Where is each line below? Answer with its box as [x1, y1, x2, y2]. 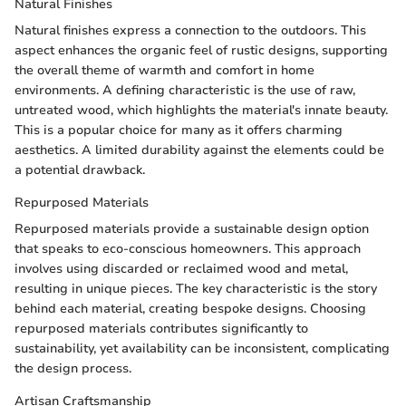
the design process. [14, 360, 131, 378]
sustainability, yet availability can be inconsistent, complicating [14, 340, 390, 358]
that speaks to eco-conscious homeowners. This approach [14, 240, 361, 258]
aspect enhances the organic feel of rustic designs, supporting [14, 42, 388, 60]
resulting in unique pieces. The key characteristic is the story [14, 280, 377, 298]
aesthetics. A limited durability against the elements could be [14, 141, 384, 159]
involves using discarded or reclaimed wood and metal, [14, 260, 348, 278]
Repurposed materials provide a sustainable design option [14, 220, 369, 238]
